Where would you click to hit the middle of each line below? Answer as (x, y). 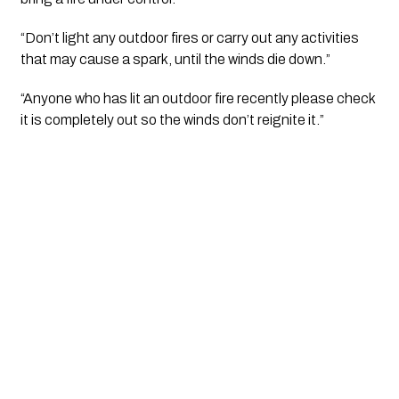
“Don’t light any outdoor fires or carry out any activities (189, 37)
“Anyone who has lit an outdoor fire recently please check (197, 98)
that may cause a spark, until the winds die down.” (175, 59)
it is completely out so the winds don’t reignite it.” (172, 119)
